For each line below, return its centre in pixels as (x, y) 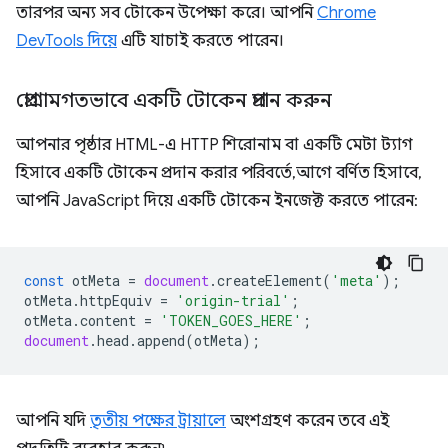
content (108, 320)
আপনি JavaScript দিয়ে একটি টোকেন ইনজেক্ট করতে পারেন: (217, 201)
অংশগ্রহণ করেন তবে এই (307, 421)
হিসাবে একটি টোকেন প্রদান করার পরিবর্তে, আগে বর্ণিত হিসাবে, (217, 173)
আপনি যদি (53, 421)
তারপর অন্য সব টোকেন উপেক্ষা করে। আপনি (166, 13)
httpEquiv (116, 300)
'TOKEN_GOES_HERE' (231, 320)
